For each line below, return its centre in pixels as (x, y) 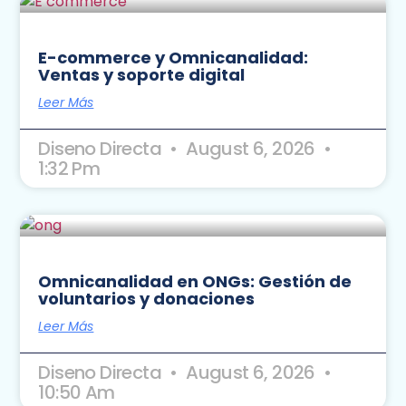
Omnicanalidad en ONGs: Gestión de (195, 282)
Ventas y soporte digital (142, 75)
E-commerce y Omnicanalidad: (174, 58)
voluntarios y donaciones (147, 299)
